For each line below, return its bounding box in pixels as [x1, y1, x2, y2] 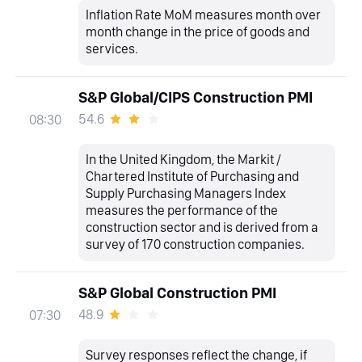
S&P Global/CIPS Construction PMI [78, 88, 313, 107]
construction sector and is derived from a [86, 219, 319, 236]
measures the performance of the [86, 202, 279, 219]
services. [86, 40, 139, 57]
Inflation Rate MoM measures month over [86, 6, 322, 23]
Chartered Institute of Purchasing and [86, 168, 300, 185]
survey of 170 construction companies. [86, 236, 305, 253]
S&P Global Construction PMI [78, 284, 276, 303]
